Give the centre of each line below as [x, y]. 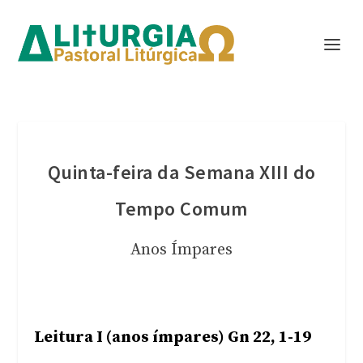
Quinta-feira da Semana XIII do [181, 172]
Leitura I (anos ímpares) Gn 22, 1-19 [173, 337]
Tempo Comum [181, 209]
